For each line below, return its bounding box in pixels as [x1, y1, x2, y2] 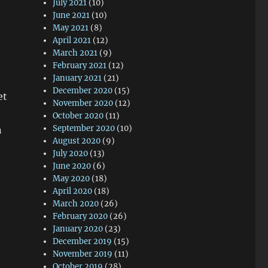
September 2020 [53, 123, 115, 133]
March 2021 [53, 48, 98, 58]
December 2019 [53, 236, 112, 246]
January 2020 [53, 224, 103, 234]
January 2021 [53, 73, 102, 83]
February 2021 [53, 60, 107, 71]
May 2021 [53, 23, 89, 33]
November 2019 [53, 249, 113, 259]
